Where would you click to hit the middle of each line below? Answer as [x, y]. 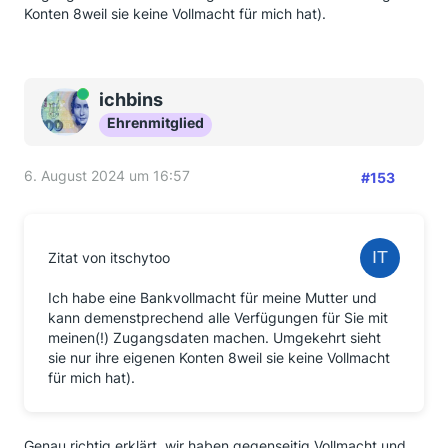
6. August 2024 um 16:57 [107, 175]
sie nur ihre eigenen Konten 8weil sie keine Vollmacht [219, 357]
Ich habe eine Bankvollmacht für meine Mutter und [212, 297]
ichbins [131, 99]
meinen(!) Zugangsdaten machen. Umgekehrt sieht [214, 337]
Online [83, 95]
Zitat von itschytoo [109, 257]
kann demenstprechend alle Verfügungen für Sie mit [218, 317]
